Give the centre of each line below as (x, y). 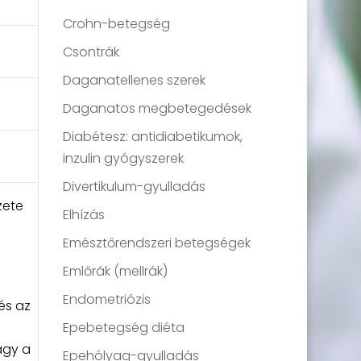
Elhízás (84, 214)
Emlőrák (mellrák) (116, 271)
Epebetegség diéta (124, 327)
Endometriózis (107, 299)
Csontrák (91, 52)
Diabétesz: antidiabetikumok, (153, 136)
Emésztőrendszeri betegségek (157, 243)
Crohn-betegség (117, 23)
